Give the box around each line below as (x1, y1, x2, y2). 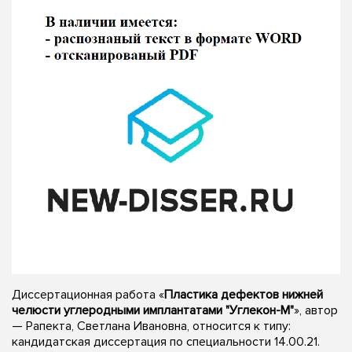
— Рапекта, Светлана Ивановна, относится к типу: (12, 317, 291, 334)
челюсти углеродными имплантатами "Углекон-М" (12, 302, 294, 318)
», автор (294, 302, 338, 318)
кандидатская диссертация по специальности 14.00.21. (12, 333, 320, 350)
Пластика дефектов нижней (164, 286, 323, 302)
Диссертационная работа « (12, 286, 164, 302)
